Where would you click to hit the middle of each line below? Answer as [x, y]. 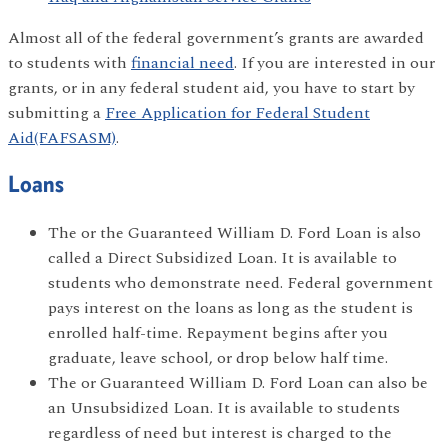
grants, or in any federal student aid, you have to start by [211, 87]
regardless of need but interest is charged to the [220, 432]
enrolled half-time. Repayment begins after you [218, 332]
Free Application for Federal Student [237, 112]
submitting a [56, 112]
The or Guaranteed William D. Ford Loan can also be [238, 382]
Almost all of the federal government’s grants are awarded [216, 37]
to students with [69, 62]
